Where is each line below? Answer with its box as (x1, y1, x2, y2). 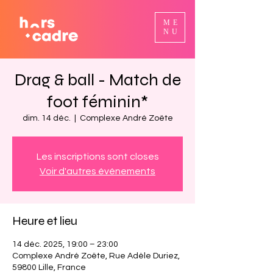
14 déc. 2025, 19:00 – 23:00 (12, 240, 118, 249)
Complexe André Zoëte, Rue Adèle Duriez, (12, 252, 180, 260)
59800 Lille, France (12, 263, 86, 272)
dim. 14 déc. (22, 114, 71, 122)
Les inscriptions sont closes (36, 152, 159, 161)
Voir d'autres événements (40, 166, 155, 176)
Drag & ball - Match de (14, 69, 181, 90)
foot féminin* (47, 91, 148, 112)
